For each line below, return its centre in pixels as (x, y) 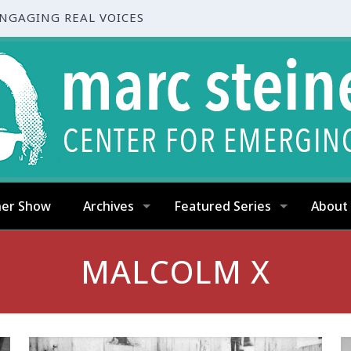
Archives (108, 206)
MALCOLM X (175, 271)
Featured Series (222, 206)
